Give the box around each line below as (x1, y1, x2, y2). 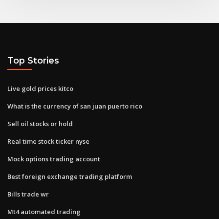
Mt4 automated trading (7, 207, 81, 216)
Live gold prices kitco (7, 84, 73, 93)
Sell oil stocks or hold (7, 119, 73, 128)
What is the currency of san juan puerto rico (7, 101, 142, 110)
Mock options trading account (7, 154, 100, 163)
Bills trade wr (7, 189, 49, 198)
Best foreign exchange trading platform (7, 172, 132, 181)
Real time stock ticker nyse (7, 136, 89, 146)
